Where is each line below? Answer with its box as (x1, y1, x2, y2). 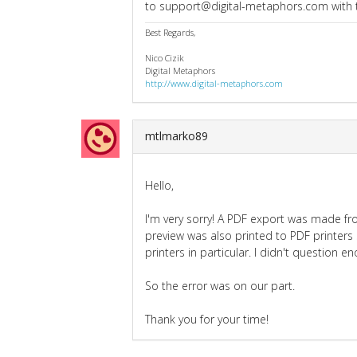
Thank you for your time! (145, 311, 269, 327)
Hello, (145, 177, 174, 193)
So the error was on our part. (145, 277, 295, 293)
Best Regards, (145, 25, 195, 38)
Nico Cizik (145, 51, 184, 64)
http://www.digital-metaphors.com (145, 76, 283, 89)
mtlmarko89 (145, 127, 208, 143)
